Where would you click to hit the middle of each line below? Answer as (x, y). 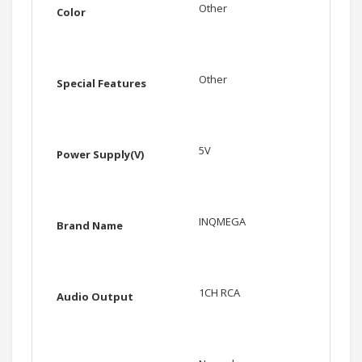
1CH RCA (219, 293)
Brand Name (90, 226)
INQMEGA (222, 222)
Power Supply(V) (100, 155)
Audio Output (95, 297)
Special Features (101, 84)
